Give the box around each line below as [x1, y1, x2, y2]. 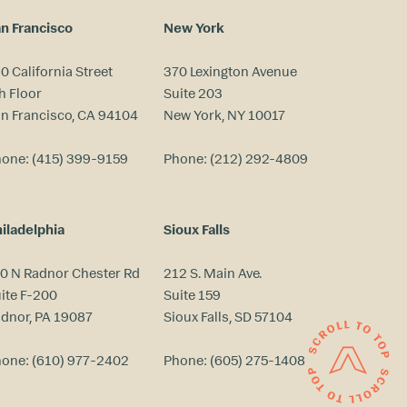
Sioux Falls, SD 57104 [163, 308, 293, 326]
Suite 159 [163, 286, 221, 304]
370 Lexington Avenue [163, 63, 297, 81]
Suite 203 [163, 84, 223, 103]
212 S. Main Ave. [163, 264, 262, 283]
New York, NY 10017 [163, 106, 285, 124]
